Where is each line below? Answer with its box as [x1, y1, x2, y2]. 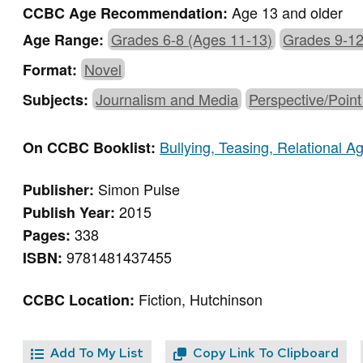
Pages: [23, 224, 75, 246]
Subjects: [23, 89, 93, 111]
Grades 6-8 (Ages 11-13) [111, 28, 273, 50]
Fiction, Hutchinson [139, 288, 263, 310]
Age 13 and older [232, 2, 344, 23]
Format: [23, 59, 82, 81]
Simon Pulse [98, 178, 181, 200]
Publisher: [23, 179, 99, 201]
